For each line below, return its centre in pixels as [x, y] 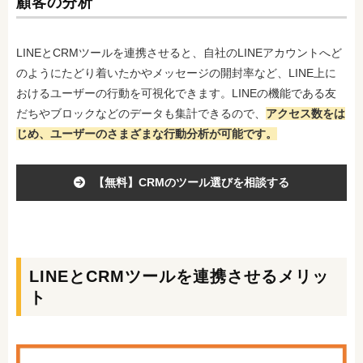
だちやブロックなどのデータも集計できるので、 [141, 113]
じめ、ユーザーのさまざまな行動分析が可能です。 [147, 133]
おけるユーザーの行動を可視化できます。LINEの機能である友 [176, 93]
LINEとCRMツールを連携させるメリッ [179, 276]
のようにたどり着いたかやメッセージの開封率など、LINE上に [176, 73]
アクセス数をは [305, 113]
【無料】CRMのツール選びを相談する [191, 182]
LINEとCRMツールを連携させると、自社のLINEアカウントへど [179, 52]
